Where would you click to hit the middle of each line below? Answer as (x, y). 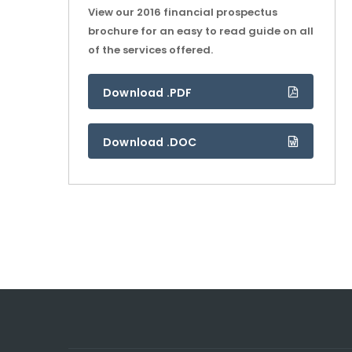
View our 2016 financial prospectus (183, 12)
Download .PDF (148, 93)
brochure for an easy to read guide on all (201, 31)
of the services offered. (150, 50)
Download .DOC (150, 142)
